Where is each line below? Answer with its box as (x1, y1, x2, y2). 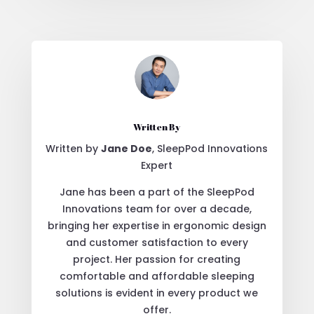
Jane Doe (101, 141, 153, 156)
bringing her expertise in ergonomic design (47, 218, 266, 233)
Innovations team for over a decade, (62, 201, 252, 216)
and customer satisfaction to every (65, 235, 248, 250)
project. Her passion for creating (73, 252, 241, 266)
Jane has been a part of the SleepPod (59, 184, 254, 199)
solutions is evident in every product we (55, 285, 259, 300)
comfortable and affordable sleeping (59, 268, 254, 283)
